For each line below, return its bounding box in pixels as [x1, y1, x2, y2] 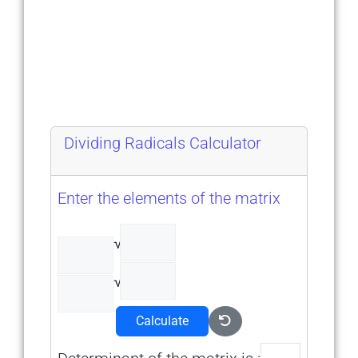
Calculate [136, 312, 189, 328]
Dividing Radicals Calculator [64, 133, 261, 153]
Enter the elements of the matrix [58, 188, 280, 208]
